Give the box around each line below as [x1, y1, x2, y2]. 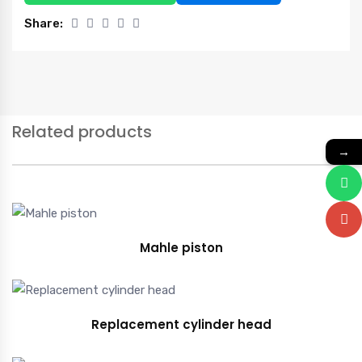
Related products [12, 120, 152, 144]
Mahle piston [139, 238, 223, 256]
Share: [24, 16, 63, 32]
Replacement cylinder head [90, 316, 271, 334]
